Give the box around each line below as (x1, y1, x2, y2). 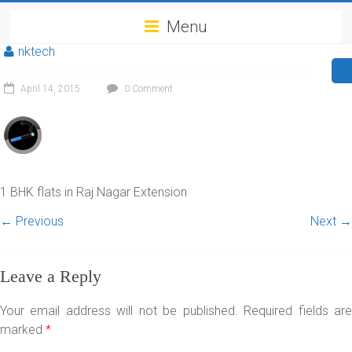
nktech (18, 44, 55, 59)
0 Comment (122, 83, 173, 94)
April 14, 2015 (20, 83, 80, 94)
